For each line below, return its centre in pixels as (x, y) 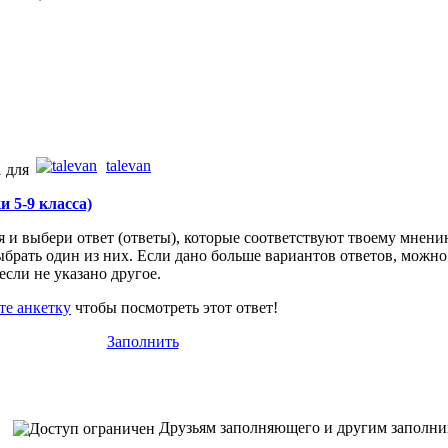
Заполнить (142, 341)
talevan (128, 165)
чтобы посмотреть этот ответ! (174, 307)
